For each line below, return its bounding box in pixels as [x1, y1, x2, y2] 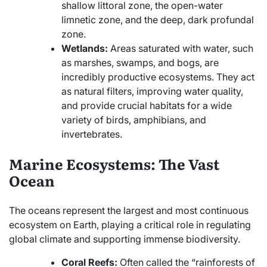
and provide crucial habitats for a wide [61, 99, 232, 111]
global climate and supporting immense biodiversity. [9, 232, 240, 245]
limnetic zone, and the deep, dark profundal [61, 13, 254, 26]
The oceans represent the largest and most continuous [9, 204, 249, 216]
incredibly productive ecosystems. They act [61, 70, 254, 83]
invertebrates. [61, 128, 122, 140]
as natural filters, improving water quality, [61, 85, 243, 97]
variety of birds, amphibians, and [61, 113, 206, 126]
